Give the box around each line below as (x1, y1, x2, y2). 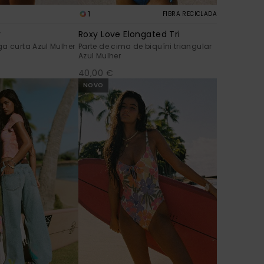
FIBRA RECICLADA (163, 9, 217, 19)
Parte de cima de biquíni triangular (78, 41, 212, 52)
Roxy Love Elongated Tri (78, 28, 180, 41)
